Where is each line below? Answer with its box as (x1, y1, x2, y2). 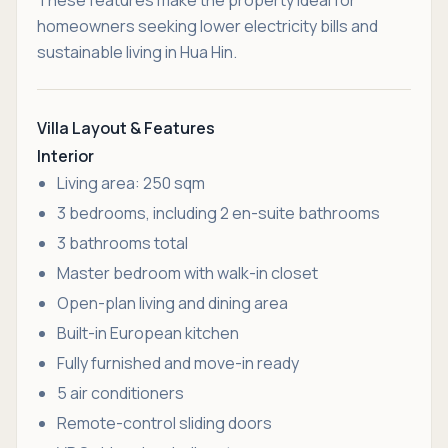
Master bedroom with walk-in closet (57, 261, 318, 284)
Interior (37, 144, 94, 167)
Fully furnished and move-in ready (57, 351, 299, 374)
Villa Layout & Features (37, 116, 215, 139)
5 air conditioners (57, 381, 184, 404)
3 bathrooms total (57, 231, 188, 254)
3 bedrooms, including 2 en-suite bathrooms (57, 201, 380, 224)
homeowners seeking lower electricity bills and (37, 14, 378, 37)
